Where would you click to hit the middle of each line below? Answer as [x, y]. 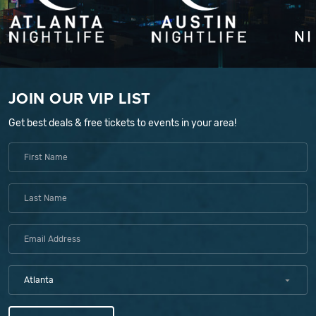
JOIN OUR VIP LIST [80, 98]
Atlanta [39, 280]
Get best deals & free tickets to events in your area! [122, 123]
